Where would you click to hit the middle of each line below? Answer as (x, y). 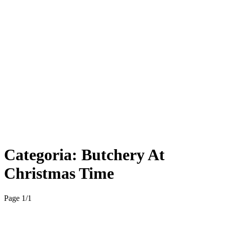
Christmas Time (59, 174)
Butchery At (123, 155)
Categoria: (43, 155)
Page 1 (15, 198)
